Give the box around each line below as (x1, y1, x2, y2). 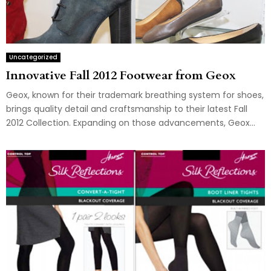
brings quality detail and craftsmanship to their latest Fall (6, 103, 247, 116)
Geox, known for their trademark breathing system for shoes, (6, 89, 264, 102)
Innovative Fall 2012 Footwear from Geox (6, 67, 236, 84)
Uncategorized (9, 53, 57, 62)
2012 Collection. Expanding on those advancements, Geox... (6, 117, 255, 129)
